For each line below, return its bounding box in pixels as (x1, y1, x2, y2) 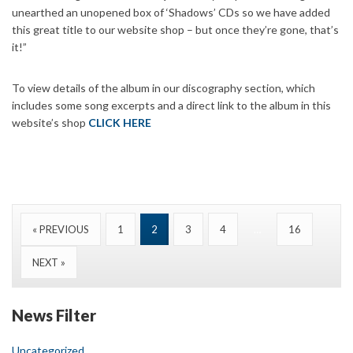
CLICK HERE (88, 116, 151, 130)
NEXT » (32, 256, 65, 269)
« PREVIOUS (32, 223, 89, 236)
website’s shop (12, 116, 88, 130)
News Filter (12, 306, 96, 325)
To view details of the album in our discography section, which (12, 81, 315, 95)
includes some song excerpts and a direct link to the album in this (12, 98, 331, 113)
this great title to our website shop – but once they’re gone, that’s (12, 23, 339, 37)
